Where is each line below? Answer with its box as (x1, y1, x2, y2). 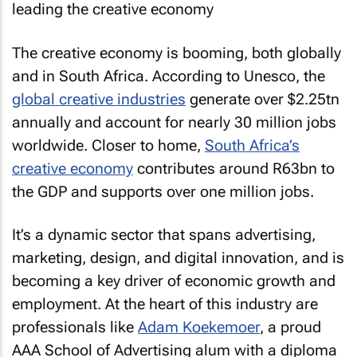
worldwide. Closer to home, (12, 135, 205, 155)
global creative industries (12, 89, 186, 108)
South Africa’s (205, 135, 300, 155)
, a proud (260, 318, 321, 336)
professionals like (12, 318, 138, 336)
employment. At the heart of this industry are (12, 295, 318, 313)
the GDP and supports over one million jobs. (12, 182, 314, 201)
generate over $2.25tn (186, 89, 339, 108)
